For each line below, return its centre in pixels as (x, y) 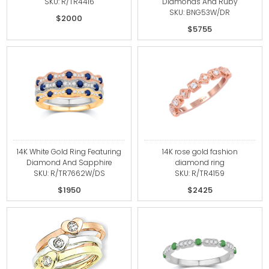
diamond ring (200, 162)
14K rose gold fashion (200, 152)
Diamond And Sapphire (69, 162)
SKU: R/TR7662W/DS (69, 173)
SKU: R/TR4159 (200, 173)
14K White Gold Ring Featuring (69, 152)
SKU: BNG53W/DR (200, 12)
